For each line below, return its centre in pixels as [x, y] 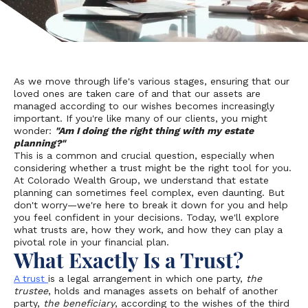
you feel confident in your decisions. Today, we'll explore [146, 217]
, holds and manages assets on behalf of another [163, 291]
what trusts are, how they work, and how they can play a [148, 230]
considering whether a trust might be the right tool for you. [153, 168]
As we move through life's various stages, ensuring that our [152, 81]
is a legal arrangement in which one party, [147, 278]
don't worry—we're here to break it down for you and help [151, 205]
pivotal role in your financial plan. [91, 242]
